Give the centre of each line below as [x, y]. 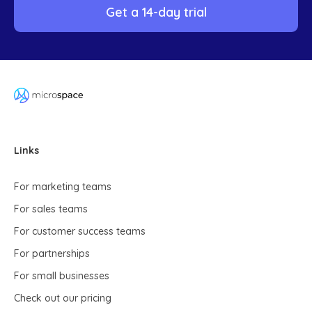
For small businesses [62, 275]
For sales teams [51, 209]
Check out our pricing [63, 298]
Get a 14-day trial [156, 12]
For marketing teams [63, 186]
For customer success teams [80, 231]
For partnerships [52, 253]
